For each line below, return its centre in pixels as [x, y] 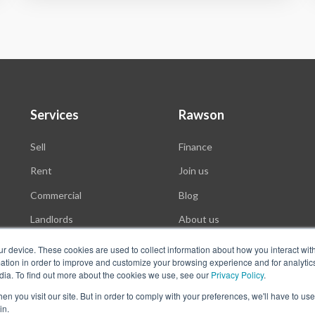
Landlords [51, 219]
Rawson [202, 114]
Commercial [56, 195]
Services [54, 114]
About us [199, 219]
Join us [194, 171]
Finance [196, 146]
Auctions [50, 243]
